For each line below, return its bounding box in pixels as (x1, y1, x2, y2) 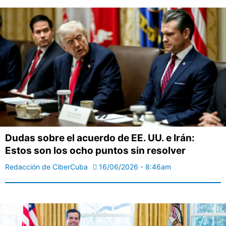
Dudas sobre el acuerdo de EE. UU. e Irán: (5, 132, 195, 144)
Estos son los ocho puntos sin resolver (5, 144, 186, 156)
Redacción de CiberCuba (5, 162, 88, 171)
